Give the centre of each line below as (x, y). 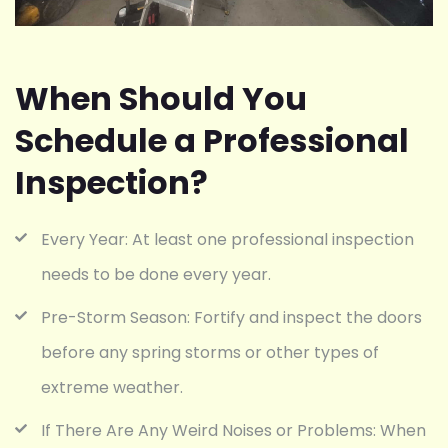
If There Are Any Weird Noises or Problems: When (233, 430)
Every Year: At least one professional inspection (227, 239)
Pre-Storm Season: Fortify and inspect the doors (231, 317)
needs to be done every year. (156, 274)
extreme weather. (112, 387)
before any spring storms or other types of (210, 352)
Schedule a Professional (212, 140)
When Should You (161, 98)
